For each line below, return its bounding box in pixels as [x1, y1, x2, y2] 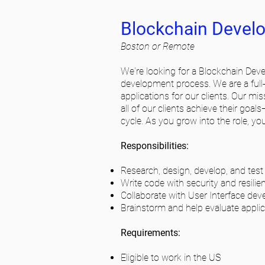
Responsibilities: [121, 140, 189, 151]
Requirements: [121, 227, 180, 238]
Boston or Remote [121, 41, 195, 52]
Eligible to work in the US [121, 252, 221, 263]
